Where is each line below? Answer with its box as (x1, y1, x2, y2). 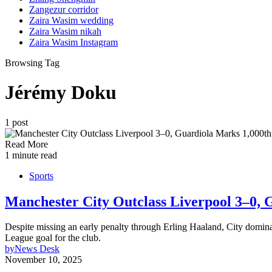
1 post (5, 117, 28, 127)
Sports (29, 170, 53, 181)
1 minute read (5, 149, 57, 160)
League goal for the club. (5, 233, 101, 243)
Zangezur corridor (29, 4, 98, 15)
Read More (5, 138, 48, 149)
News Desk (15, 243, 59, 254)
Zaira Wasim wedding (29, 15, 114, 25)
